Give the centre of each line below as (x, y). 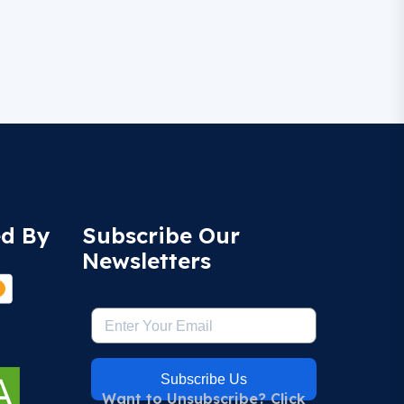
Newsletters (147, 261)
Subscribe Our (161, 235)
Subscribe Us (204, 379)
